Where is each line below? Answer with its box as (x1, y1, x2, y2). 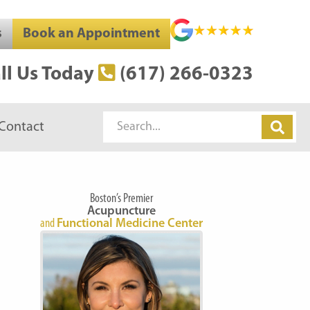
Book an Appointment (23, 26, 160, 41)
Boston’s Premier (90, 192, 154, 206)
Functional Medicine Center (57, 217, 203, 230)
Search (106, 112, 146, 127)
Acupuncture (87, 204, 156, 218)
